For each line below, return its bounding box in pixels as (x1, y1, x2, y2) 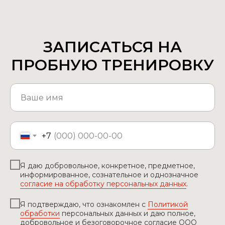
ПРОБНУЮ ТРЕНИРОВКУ (11, 56, 214, 74)
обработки (20, 208, 60, 218)
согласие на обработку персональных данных (20, 179, 186, 188)
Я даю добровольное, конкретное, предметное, (20, 161, 195, 170)
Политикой (148, 199, 188, 209)
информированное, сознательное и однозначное (20, 170, 198, 179)
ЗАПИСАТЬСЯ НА (43, 38, 182, 56)
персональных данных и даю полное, (60, 208, 195, 218)
